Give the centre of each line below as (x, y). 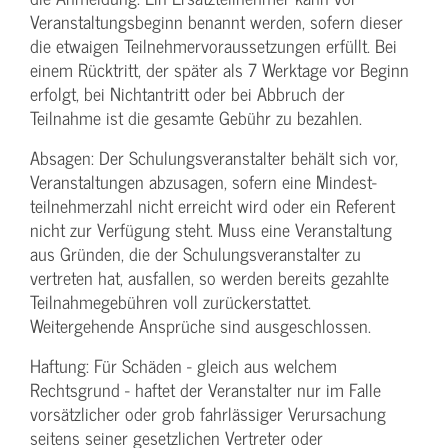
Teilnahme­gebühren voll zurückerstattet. (170, 302)
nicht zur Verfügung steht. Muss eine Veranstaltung (211, 230)
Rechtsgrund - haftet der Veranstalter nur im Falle (205, 390)
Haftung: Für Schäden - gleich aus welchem (183, 366)
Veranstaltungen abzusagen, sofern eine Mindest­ (203, 182)
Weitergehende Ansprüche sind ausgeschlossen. (200, 326)
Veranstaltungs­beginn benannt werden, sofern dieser (216, 22)
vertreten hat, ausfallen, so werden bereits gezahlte (209, 278)
